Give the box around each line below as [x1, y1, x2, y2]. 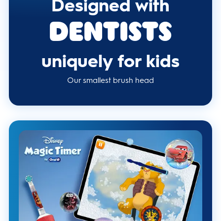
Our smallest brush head [67, 75, 154, 85]
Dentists [49, 22, 172, 48]
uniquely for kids [41, 50, 180, 72]
